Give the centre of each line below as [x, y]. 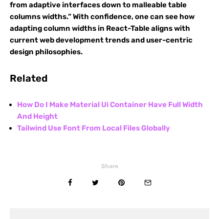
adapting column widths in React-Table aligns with [100, 28]
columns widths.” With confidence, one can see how [102, 17]
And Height [37, 116]
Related [29, 78]
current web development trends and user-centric [101, 40]
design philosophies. [46, 52]
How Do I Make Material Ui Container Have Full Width [110, 105]
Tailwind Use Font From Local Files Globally [94, 128]
